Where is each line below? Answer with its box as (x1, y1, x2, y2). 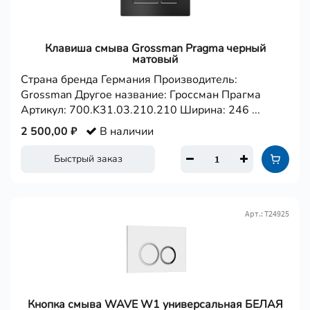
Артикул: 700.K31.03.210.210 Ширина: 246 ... (21, 102, 260, 118)
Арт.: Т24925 (245, 208, 289, 219)
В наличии (97, 124, 154, 139)
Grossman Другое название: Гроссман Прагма (21, 87, 261, 102)
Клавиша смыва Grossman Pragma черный (44, 41, 266, 56)
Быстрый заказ (53, 152, 122, 165)
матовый (132, 52, 178, 67)
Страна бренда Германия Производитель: (21, 72, 237, 87)
